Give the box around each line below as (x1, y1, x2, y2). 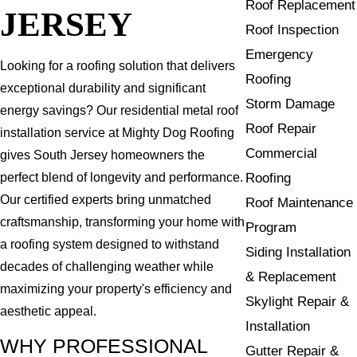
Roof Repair (245, 120, 317, 136)
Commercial (245, 145, 318, 161)
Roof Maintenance (245, 194, 354, 210)
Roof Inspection (245, 22, 339, 37)
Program (245, 219, 297, 235)
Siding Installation (245, 244, 351, 260)
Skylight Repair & (245, 293, 350, 309)
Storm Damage (245, 96, 335, 112)
